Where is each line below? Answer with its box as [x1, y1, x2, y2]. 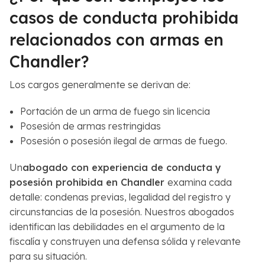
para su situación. [9, 250, 87, 262]
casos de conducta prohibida [9, 7, 238, 28]
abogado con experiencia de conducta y [22, 161, 221, 173]
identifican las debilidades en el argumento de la [9, 220, 225, 232]
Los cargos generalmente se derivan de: [9, 78, 190, 91]
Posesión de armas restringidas [20, 119, 161, 132]
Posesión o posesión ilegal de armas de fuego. [20, 134, 227, 147]
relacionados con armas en [9, 29, 224, 50]
